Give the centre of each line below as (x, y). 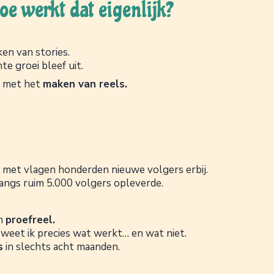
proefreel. (30, 220)
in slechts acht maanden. (61, 246)
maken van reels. (85, 84)
